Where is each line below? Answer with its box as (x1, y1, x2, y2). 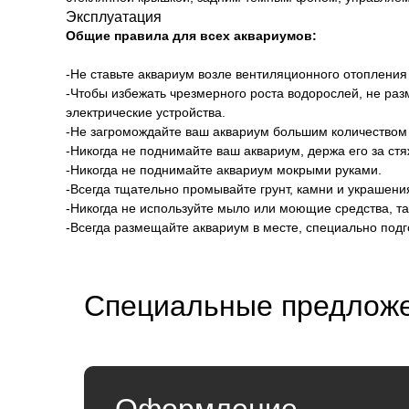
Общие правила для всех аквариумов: (66, 28, 317, 43)
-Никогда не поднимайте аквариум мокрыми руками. (66, 163, 382, 177)
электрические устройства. (66, 105, 225, 120)
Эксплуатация (66, 9, 162, 25)
